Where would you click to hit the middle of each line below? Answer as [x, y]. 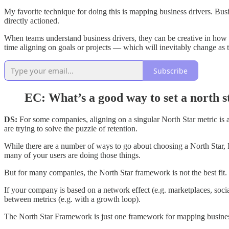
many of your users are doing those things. [72, 155]
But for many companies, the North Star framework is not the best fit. [116, 173]
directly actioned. [32, 21]
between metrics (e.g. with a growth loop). [72, 199]
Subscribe [170, 71]
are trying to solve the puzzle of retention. [71, 129]
